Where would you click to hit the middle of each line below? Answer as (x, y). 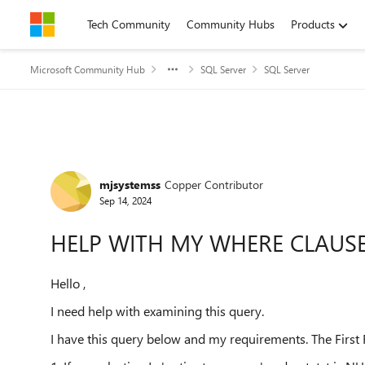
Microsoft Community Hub (88, 69)
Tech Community (129, 24)
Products (313, 24)
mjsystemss (130, 184)
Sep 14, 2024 (125, 200)
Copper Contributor (214, 184)
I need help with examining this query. (157, 311)
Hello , (68, 283)
